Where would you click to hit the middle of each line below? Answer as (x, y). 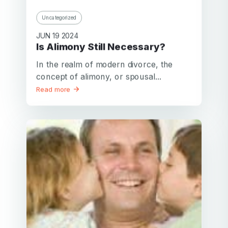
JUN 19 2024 (58, 36)
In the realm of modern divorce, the (105, 64)
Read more (54, 89)
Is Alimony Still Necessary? (102, 47)
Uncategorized (59, 18)
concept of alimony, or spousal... (99, 77)
